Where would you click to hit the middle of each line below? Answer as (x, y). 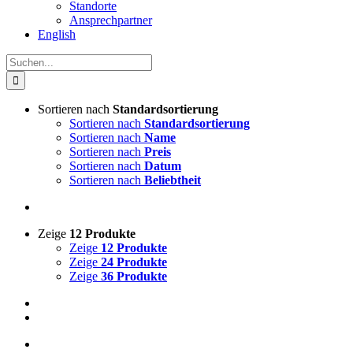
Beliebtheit (173, 180)
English (57, 34)
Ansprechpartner (111, 20)
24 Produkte (134, 262)
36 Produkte (134, 276)
